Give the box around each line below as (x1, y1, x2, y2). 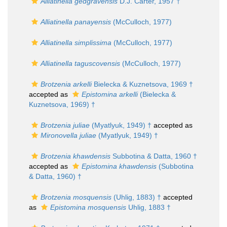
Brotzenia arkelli (41, 80, 92, 88)
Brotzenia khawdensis (41, 152, 110, 160)
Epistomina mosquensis (50, 203, 126, 211)
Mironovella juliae (41, 131, 96, 139)
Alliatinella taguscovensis (41, 59, 120, 67)
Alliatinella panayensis (41, 18, 111, 26)
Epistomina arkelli (82, 90, 138, 98)
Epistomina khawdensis (82, 162, 157, 170)
